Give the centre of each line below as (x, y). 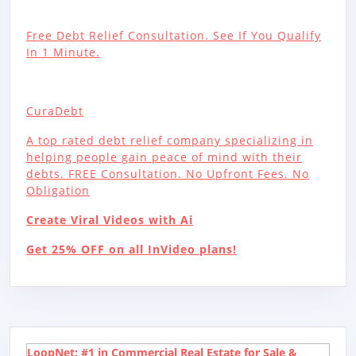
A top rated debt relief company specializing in (170, 140)
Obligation (58, 190)
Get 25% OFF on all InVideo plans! (132, 249)
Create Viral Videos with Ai (110, 219)
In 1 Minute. (63, 52)
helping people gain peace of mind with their (164, 157)
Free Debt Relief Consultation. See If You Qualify (174, 35)
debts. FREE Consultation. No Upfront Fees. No (168, 173)
